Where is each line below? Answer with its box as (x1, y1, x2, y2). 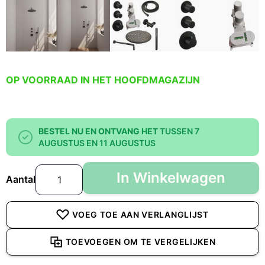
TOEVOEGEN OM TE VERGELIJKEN (65, 236, 216, 247)
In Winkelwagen (117, 169, 225, 186)
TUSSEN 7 (160, 125, 199, 136)
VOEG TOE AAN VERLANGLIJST (72, 209, 209, 219)
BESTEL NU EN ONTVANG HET (38, 125, 158, 136)
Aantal (6, 173, 35, 185)
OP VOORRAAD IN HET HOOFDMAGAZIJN (6, 74, 200, 86)
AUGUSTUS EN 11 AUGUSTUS (38, 137, 156, 148)
